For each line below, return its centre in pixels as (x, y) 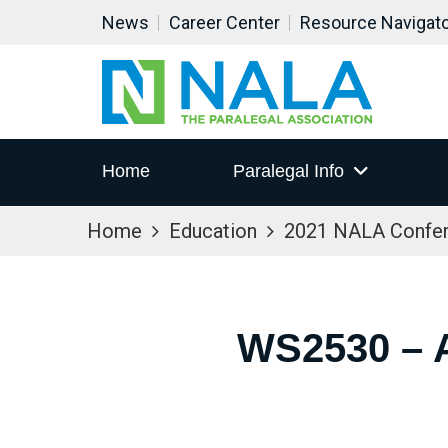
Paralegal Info (288, 171)
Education (213, 231)
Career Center (224, 22)
